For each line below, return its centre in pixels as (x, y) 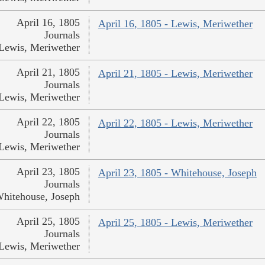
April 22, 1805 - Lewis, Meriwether (175, 123)
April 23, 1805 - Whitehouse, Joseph (177, 173)
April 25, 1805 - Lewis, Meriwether (175, 223)
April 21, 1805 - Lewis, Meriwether (175, 74)
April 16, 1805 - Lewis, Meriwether (175, 24)
